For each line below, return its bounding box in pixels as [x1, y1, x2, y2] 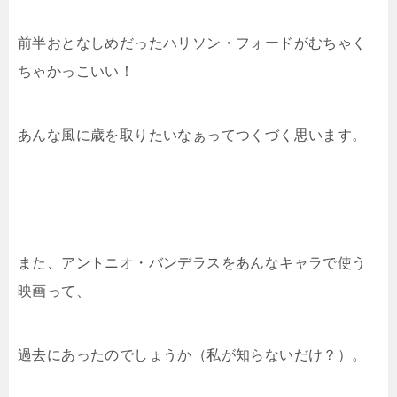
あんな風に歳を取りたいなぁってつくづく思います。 [18, 126, 367, 144]
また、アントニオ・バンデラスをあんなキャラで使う [18, 253, 367, 271]
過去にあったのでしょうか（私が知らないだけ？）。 [18, 346, 367, 363]
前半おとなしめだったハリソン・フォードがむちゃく [18, 34, 367, 51]
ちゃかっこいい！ [18, 62, 135, 80]
